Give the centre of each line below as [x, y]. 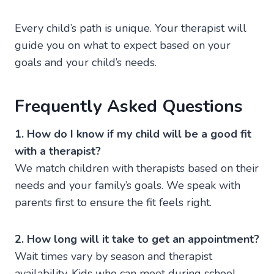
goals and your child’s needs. [86, 62]
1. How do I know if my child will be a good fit [133, 134]
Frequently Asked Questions [129, 106]
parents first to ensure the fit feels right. [115, 202]
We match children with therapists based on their [137, 168]
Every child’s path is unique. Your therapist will [131, 28]
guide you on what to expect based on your [123, 45]
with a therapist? [58, 151]
